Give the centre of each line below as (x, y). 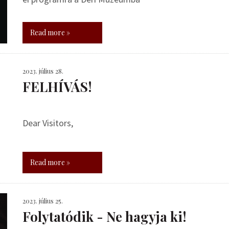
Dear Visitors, (48, 123)
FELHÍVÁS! (57, 87)
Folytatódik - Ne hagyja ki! (105, 216)
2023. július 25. (43, 201)
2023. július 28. (43, 71)
